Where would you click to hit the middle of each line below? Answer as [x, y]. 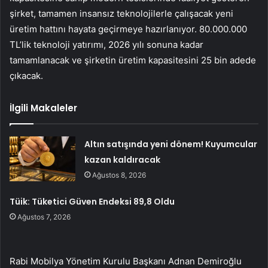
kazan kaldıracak [123, 160]
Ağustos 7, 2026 [44, 217]
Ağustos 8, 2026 [119, 175]
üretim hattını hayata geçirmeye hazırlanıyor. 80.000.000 [128, 29]
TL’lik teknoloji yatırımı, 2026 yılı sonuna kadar [106, 45]
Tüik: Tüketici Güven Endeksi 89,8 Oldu [92, 202]
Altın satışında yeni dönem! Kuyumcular [171, 144]
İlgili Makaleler [43, 108]
